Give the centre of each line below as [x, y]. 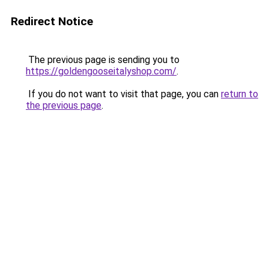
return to [240, 94]
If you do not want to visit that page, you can [123, 94]
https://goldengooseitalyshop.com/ [101, 71]
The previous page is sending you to [103, 60]
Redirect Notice [52, 21]
